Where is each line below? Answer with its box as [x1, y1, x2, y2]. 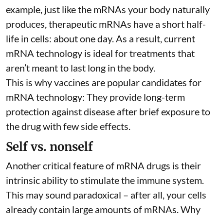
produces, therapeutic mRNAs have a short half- [6, 18, 206, 30]
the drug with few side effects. [6, 120, 130, 132]
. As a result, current [112, 32, 195, 44]
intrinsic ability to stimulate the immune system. [6, 174, 204, 186]
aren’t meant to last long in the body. [6, 61, 155, 73]
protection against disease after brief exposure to [6, 105, 210, 117]
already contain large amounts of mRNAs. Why [6, 203, 200, 215]
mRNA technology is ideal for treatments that [6, 47, 195, 59]
